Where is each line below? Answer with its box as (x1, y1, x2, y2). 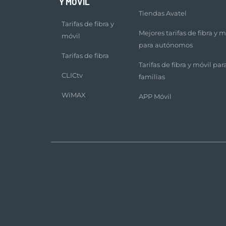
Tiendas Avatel (138, 9, 187, 17)
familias (138, 73, 165, 81)
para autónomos (138, 41, 193, 49)
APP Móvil (138, 92, 172, 100)
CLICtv (62, 71, 83, 79)
